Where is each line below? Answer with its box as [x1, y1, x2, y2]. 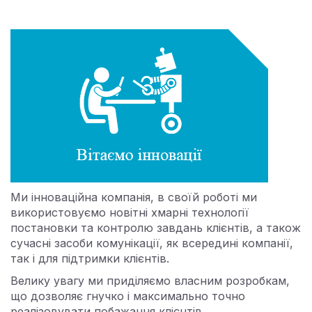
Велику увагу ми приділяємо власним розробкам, [10, 274, 290, 288]
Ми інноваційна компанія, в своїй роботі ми [10, 190, 257, 204]
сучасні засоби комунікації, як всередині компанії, [10, 236, 293, 250]
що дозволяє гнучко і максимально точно [10, 289, 245, 303]
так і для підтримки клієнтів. [10, 251, 169, 265]
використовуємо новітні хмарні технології [10, 205, 249, 219]
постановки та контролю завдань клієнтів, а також [10, 221, 301, 235]
